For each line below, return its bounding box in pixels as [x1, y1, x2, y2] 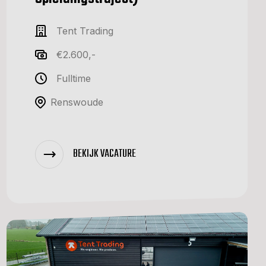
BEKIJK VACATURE [73, 145, 136, 163]
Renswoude [50, 96, 103, 108]
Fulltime [56, 72, 91, 84]
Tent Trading [56, 25, 113, 37]
